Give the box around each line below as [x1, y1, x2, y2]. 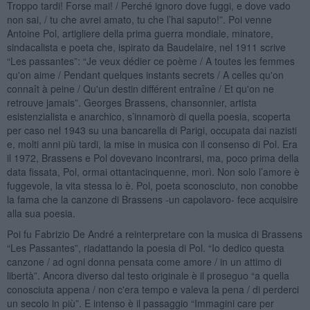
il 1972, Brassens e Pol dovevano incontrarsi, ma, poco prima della [6, 150, 299, 165]
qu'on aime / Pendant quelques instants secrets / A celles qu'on [6, 67, 284, 82]
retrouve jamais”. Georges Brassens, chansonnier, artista [6, 95, 257, 109]
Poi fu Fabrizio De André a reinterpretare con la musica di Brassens [6, 226, 302, 241]
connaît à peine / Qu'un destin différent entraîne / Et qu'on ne [6, 81, 274, 95]
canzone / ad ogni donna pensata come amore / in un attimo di [6, 254, 282, 268]
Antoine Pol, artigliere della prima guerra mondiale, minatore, [6, 26, 273, 40]
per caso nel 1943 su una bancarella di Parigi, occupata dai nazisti [6, 122, 297, 137]
